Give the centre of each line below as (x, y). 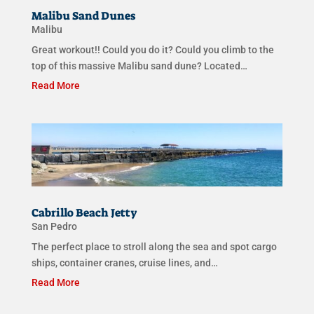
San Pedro (54, 226)
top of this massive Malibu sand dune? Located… (139, 66)
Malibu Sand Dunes (83, 16)
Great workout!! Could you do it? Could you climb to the (152, 50)
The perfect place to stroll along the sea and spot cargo (154, 246)
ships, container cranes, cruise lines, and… (124, 262)
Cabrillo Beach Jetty (84, 212)
